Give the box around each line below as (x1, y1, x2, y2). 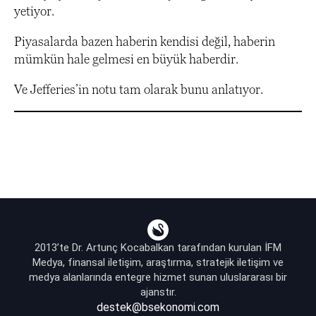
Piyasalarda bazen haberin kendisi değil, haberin (14, 34, 275, 49)
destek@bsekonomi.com (97, 300, 219, 315)
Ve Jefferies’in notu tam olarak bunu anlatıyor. (14, 82, 263, 97)
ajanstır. (140, 286, 176, 299)
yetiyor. (14, 4, 54, 19)
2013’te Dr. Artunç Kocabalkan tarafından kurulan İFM (35, 241, 281, 255)
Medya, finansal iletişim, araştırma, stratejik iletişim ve (32, 256, 284, 269)
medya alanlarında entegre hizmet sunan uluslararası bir (29, 271, 287, 284)
